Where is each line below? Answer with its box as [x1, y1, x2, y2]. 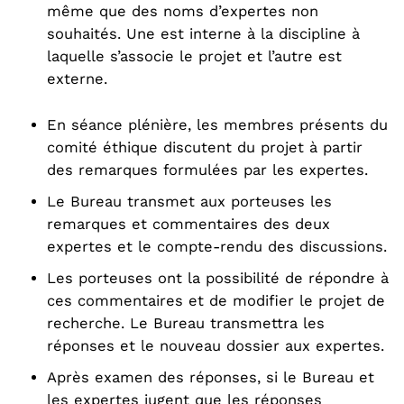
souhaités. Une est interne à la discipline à [47, 25, 360, 42]
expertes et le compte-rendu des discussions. [47, 238, 387, 255]
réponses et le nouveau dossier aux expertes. [47, 337, 384, 354]
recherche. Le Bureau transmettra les [47, 315, 325, 332]
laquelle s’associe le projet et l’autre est [47, 48, 342, 65]
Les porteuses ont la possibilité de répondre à [47, 270, 389, 287]
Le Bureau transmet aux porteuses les [47, 193, 332, 210]
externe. [47, 70, 107, 87]
